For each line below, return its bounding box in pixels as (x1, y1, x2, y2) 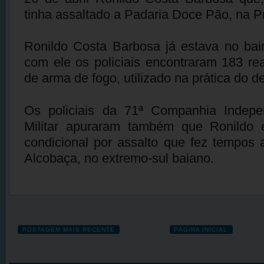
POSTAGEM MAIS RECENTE (22, 226, 115, 233)
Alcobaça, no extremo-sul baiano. (24, 151, 214, 166)
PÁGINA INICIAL (174, 226, 228, 233)
